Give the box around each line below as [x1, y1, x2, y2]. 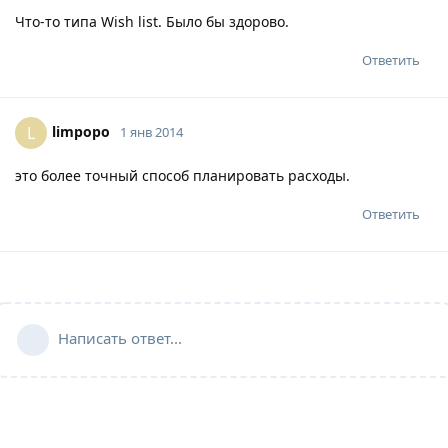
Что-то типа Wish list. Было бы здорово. [15, 11, 289, 31]
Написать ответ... [58, 327, 182, 348]
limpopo [52, 121, 110, 141]
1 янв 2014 [120, 122, 183, 141]
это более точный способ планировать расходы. [15, 165, 350, 185]
